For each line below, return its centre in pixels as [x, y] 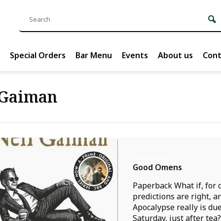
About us [175, 55]
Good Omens [157, 167]
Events [135, 55]
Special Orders [38, 55]
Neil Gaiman [152, 157]
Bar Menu [94, 55]
